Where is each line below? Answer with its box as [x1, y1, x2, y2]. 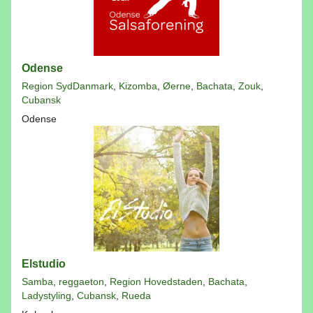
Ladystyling [22, 290, 71, 301]
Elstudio [22, 258, 66, 270]
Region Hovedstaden [110, 276, 203, 287]
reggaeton [59, 276, 104, 287]
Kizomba [119, 80, 157, 92]
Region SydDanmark [22, 80, 113, 92]
